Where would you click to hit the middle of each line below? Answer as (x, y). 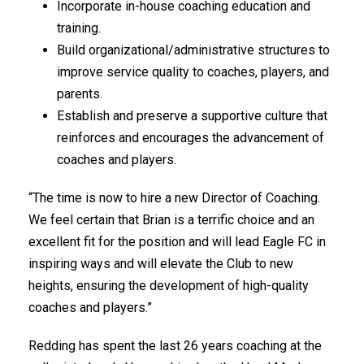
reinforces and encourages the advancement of (191, 138)
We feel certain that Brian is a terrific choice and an (171, 220)
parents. (80, 94)
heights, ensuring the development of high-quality (169, 286)
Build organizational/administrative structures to (193, 50)
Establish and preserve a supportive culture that (192, 116)
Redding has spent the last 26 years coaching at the (175, 346)
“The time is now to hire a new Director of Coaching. (176, 198)
